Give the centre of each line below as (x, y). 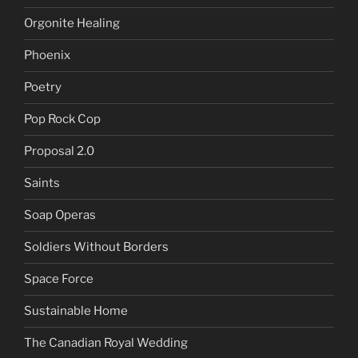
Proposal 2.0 (59, 151)
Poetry (43, 88)
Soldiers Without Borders (96, 247)
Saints (42, 183)
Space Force (59, 279)
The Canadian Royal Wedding (106, 343)
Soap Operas (60, 215)
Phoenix (47, 56)
